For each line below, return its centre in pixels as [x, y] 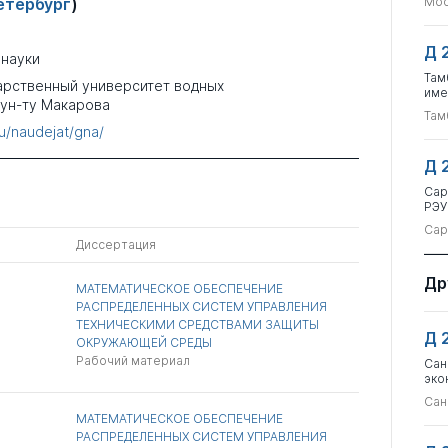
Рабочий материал [133, 360]
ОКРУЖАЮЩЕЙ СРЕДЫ [144, 342]
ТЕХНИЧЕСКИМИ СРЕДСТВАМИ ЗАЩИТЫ [198, 324]
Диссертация [116, 244]
